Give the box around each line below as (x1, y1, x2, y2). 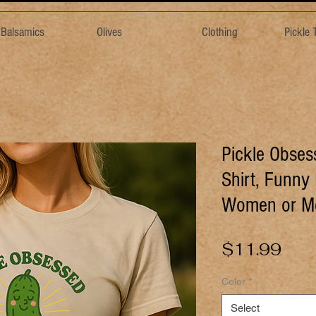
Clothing (201, 25, 238, 39)
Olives (97, 25, 122, 39)
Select (231, 302, 260, 315)
